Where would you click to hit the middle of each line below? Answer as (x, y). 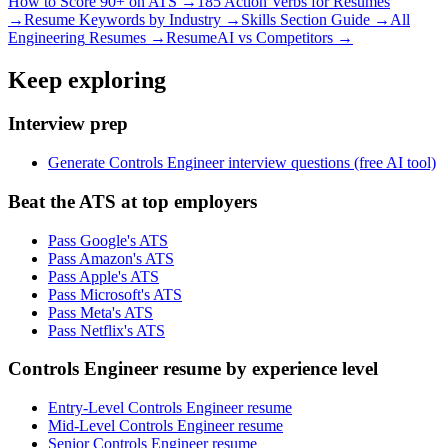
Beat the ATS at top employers (132, 201)
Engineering (46, 37)
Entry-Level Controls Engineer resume (170, 407)
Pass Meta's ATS (100, 312)
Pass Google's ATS (108, 240)
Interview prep (68, 124)
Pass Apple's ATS (103, 276)
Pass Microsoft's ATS (115, 294)
